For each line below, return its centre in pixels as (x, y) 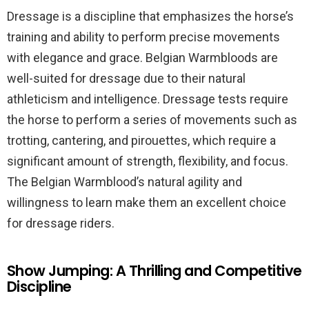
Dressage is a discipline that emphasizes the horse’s (150, 16)
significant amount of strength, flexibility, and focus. (148, 161)
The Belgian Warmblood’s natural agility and (124, 182)
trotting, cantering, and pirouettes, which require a (141, 140)
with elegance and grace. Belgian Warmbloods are (142, 58)
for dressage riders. (61, 223)
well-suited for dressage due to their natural (126, 78)
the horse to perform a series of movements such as (152, 120)
